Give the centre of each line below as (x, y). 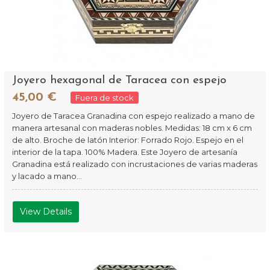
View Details (46, 212)
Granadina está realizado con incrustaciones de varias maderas (135, 164)
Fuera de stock (105, 98)
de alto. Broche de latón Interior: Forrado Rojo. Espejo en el (128, 140)
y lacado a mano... (47, 176)
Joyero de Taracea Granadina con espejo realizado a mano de (134, 116)
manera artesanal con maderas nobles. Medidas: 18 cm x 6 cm (132, 128)
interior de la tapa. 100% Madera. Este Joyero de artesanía (125, 152)
